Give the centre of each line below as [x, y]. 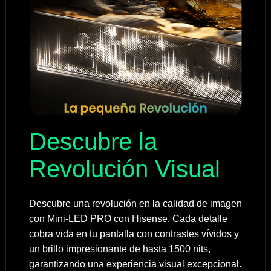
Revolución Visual [124, 168]
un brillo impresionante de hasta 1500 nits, [119, 249]
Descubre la [93, 141]
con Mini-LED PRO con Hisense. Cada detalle [128, 218]
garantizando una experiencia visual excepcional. [135, 264]
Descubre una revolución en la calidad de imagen [135, 203]
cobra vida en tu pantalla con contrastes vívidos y [134, 233]
